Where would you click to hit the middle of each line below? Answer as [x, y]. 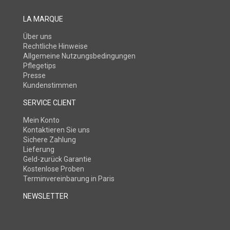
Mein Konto [41, 120]
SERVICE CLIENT [50, 102]
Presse [34, 75]
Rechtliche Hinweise [55, 46]
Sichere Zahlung [50, 139]
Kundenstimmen [50, 85]
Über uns [37, 36]
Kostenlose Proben [54, 169]
